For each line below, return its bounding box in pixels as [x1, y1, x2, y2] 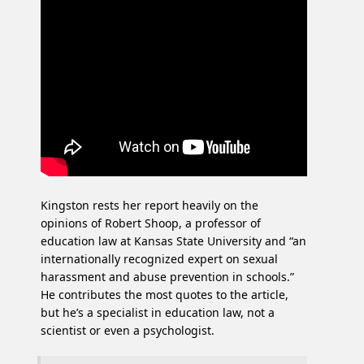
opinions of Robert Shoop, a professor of [41, 215, 261, 232]
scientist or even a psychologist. [41, 323, 214, 339]
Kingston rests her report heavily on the [41, 197, 258, 214]
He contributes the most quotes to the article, [41, 287, 288, 303]
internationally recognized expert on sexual [41, 251, 278, 267]
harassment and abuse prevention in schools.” [41, 269, 294, 285]
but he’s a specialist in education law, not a [41, 305, 275, 321]
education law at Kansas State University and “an [41, 233, 306, 249]
